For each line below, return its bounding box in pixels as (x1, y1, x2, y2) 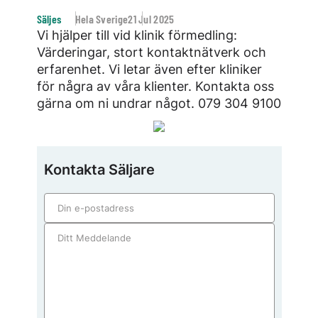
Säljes (36, 11, 62, 26)
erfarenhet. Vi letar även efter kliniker (36, 61, 262, 77)
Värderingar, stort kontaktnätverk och (36, 44, 266, 60)
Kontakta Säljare (43, 160, 155, 178)
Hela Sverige (72, 11, 128, 26)
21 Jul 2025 (128, 11, 175, 26)
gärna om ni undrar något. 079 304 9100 (36, 95, 281, 111)
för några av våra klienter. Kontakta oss (36, 78, 274, 94)
